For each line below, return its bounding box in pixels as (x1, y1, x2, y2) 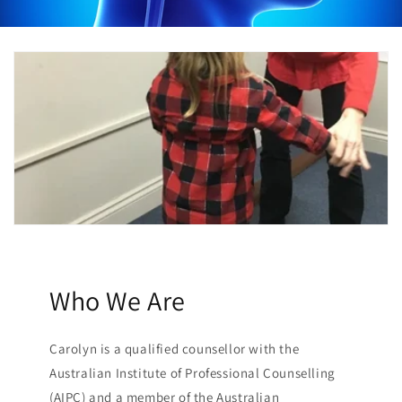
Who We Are (49, 283, 186, 319)
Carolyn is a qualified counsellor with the (49, 340, 300, 358)
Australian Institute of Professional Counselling (49, 364, 336, 382)
